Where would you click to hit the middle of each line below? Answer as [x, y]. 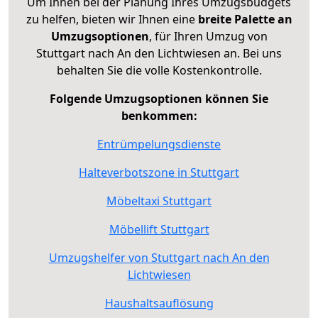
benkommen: [159, 115]
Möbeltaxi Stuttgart [159, 201]
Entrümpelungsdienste [159, 144]
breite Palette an [245, 19]
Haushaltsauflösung [159, 303]
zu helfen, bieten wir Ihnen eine [112, 19]
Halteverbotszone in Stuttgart [159, 172]
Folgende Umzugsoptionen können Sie [159, 98]
